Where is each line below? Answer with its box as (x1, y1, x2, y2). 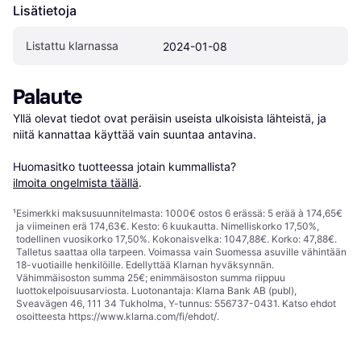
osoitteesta (16, 310, 68, 323)
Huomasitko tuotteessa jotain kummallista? (13, 160, 239, 174)
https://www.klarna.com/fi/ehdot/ (68, 310, 217, 323)
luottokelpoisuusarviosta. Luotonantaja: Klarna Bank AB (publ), (16, 284, 297, 297)
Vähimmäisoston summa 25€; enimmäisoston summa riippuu (16, 272, 285, 284)
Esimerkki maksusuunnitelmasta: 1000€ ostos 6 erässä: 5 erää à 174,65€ (16, 207, 342, 220)
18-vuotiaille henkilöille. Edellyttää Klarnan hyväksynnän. (16, 259, 274, 272)
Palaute (13, 85, 82, 110)
